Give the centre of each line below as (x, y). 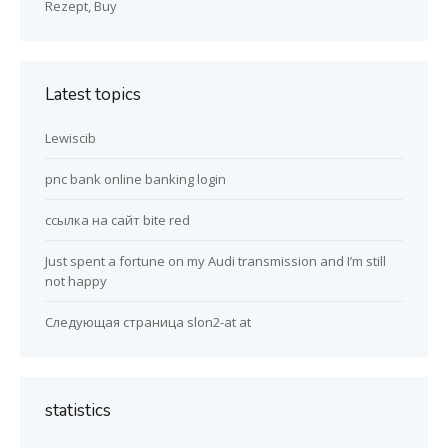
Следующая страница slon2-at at (148, 322)
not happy (76, 281)
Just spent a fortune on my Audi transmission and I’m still (215, 261)
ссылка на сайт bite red (117, 220)
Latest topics (93, 95)
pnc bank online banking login (135, 179)
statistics (78, 411)
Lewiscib (70, 138)
